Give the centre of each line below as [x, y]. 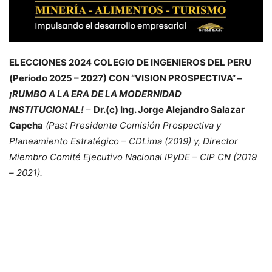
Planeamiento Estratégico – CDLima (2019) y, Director [124, 141]
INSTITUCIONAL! [46, 109]
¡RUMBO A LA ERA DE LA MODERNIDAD [95, 93]
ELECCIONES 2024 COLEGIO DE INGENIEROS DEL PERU [130, 62]
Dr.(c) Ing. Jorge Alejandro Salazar [169, 109]
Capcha [26, 125]
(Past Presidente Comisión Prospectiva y [132, 125]
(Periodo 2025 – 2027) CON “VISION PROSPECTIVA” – [126, 78]
